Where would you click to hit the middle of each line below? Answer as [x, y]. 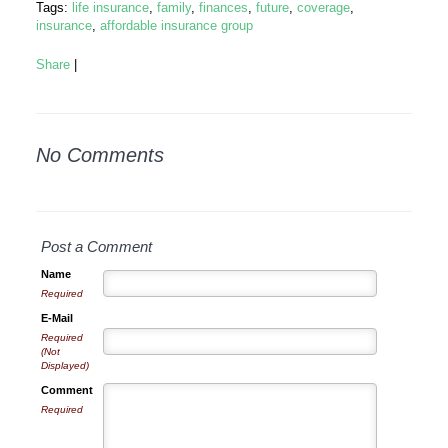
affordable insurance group [176, 25]
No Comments [100, 155]
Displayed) [65, 365]
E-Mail [57, 318]
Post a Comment [96, 247]
